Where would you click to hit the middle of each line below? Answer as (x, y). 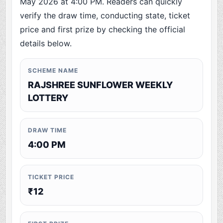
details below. (46, 44)
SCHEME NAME (53, 71)
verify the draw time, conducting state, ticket (105, 16)
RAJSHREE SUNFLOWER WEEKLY (101, 85)
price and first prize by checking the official (103, 30)
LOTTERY (48, 98)
